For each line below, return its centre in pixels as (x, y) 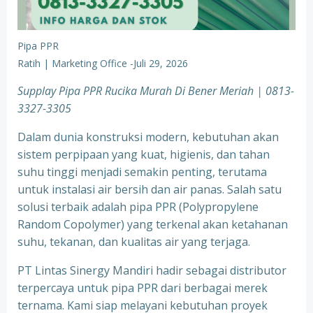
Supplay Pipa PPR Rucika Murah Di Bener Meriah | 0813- (156, 91)
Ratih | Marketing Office (72, 63)
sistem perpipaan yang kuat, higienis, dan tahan (144, 154)
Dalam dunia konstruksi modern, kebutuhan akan (148, 137)
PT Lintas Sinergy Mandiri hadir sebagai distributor (152, 270)
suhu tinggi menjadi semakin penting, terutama (142, 172)
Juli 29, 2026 (161, 63)
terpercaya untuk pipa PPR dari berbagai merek (143, 288)
